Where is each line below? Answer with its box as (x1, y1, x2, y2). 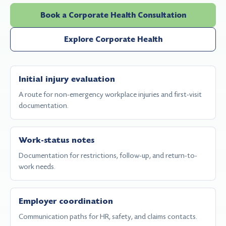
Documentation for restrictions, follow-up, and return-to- (19, 151, 197, 160)
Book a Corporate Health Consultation (40, 10, 186, 20)
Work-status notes (19, 135, 94, 145)
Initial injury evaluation (19, 74, 115, 84)
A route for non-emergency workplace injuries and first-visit (19, 90, 202, 99)
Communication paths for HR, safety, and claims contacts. (19, 212, 197, 221)
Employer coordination (19, 196, 113, 206)
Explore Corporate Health (64, 34, 162, 44)
